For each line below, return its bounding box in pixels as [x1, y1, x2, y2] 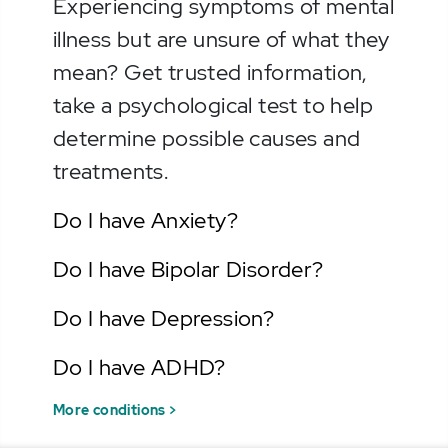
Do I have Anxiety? [52, 206, 238, 236]
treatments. [52, 157, 169, 187]
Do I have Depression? [52, 304, 275, 334]
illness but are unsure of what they [52, 25, 390, 55]
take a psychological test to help [52, 91, 373, 121]
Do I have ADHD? [52, 353, 226, 383]
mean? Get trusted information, [52, 58, 367, 88]
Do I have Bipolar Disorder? [52, 255, 324, 285]
